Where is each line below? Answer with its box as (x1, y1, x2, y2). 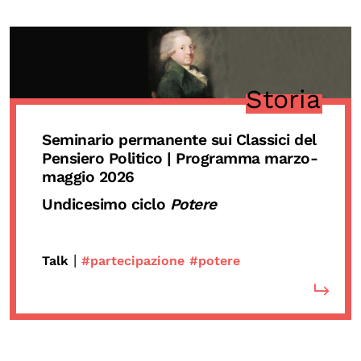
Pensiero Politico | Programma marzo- (42, 149, 317, 168)
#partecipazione (81, 252, 185, 268)
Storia (246, 84, 321, 115)
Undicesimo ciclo (42, 195, 170, 214)
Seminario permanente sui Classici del (42, 131, 317, 150)
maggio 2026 (42, 168, 135, 187)
